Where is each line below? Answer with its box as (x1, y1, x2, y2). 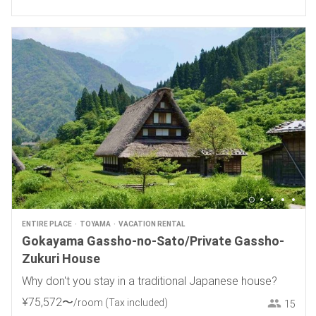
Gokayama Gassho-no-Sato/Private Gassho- (21, 233, 284, 249)
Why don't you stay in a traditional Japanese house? (21, 274, 277, 288)
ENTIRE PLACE (21, 220, 72, 229)
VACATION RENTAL (118, 220, 185, 229)
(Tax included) (104, 297, 168, 309)
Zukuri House (21, 251, 100, 267)
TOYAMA (79, 220, 111, 229)
